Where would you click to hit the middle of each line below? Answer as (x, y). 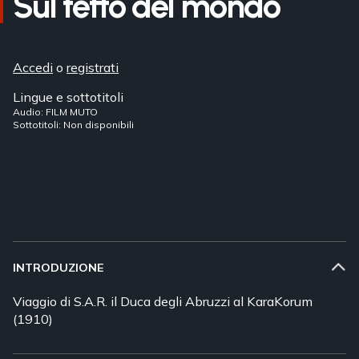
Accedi (33, 67)
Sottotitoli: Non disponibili (74, 124)
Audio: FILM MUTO (56, 111)
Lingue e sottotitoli (69, 97)
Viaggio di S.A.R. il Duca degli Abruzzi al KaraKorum (163, 301)
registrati (93, 67)
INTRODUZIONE (58, 267)
